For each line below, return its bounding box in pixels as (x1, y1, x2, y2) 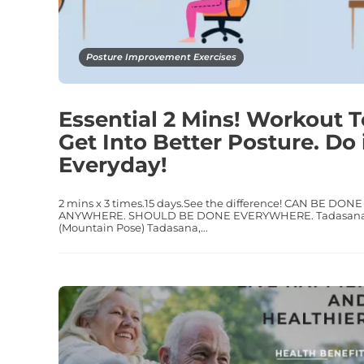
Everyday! (58, 151, 167, 178)
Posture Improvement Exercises (86, 50, 236, 63)
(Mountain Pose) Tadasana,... (58, 220, 208, 234)
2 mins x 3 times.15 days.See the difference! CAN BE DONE (58, 196, 362, 210)
